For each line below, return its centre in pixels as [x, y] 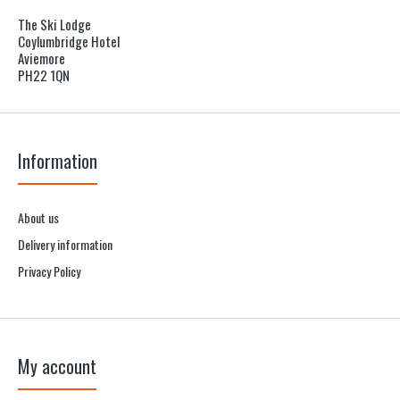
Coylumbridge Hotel [69, 41]
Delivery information [65, 244]
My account [57, 366]
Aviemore [42, 58]
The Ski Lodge [54, 24]
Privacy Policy [49, 271]
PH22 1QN [44, 75]
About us [38, 217]
